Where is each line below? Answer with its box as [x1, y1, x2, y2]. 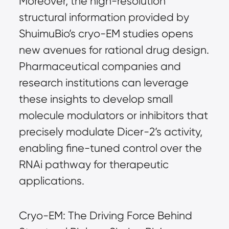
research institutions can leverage [18, 76, 189, 89]
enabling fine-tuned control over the [18, 142, 202, 154]
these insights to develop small [18, 93, 173, 105]
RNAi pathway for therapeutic [18, 158, 169, 171]
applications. [18, 174, 84, 187]
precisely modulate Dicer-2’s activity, [18, 125, 202, 138]
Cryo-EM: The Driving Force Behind [18, 209, 192, 222]
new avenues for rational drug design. [18, 43, 209, 56]
